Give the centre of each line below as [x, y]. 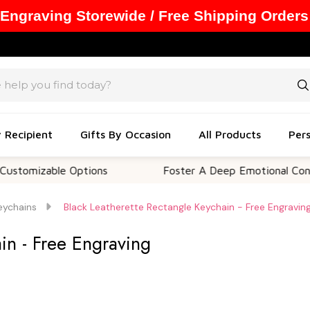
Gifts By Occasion [126, 134]
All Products [230, 134]
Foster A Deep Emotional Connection [209, 170]
